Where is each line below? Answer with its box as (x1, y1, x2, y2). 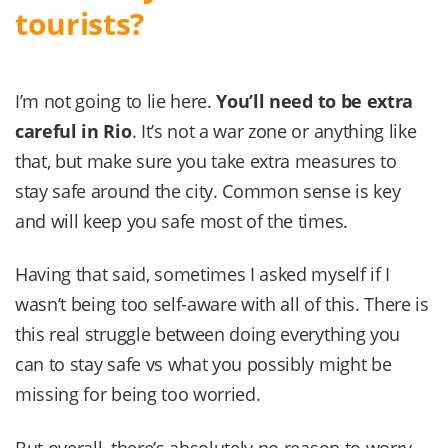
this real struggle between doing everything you (15, 322, 400, 347)
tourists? (15, 3, 145, 45)
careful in (15, 119, 104, 144)
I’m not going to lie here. (15, 89, 217, 114)
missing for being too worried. (15, 382, 261, 407)
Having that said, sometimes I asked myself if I (15, 262, 390, 287)
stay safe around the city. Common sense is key (15, 179, 401, 204)
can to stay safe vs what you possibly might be (15, 352, 392, 377)
